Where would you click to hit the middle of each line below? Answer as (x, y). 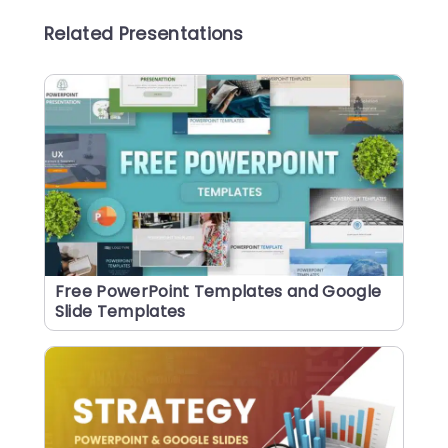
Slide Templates (120, 312)
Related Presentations (144, 34)
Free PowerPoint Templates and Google (218, 292)
